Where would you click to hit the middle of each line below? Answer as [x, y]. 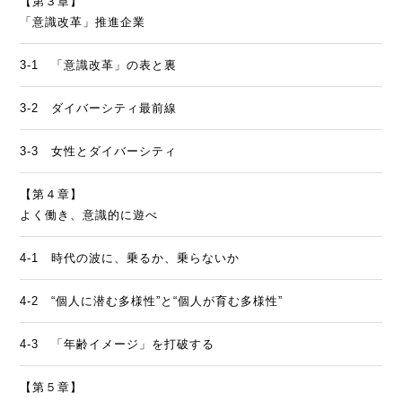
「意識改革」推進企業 [83, 22]
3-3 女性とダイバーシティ [99, 151]
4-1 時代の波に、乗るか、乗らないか [130, 258]
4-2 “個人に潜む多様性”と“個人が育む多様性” [152, 301]
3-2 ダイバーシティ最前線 [99, 108]
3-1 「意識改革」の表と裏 [99, 65]
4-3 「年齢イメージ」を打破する [118, 344]
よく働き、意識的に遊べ [89, 214]
